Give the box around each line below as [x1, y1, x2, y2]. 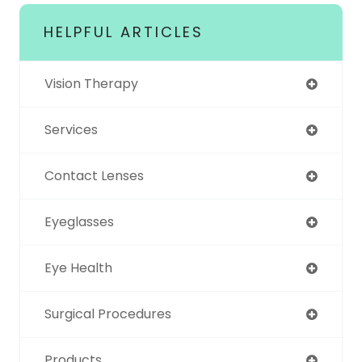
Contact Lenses [44, 166, 144, 185]
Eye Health [44, 258, 112, 277]
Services [44, 120, 98, 139]
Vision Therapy [44, 74, 138, 93]
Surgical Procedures [44, 304, 171, 323]
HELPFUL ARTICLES [44, 21, 204, 42]
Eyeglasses [44, 212, 114, 231]
